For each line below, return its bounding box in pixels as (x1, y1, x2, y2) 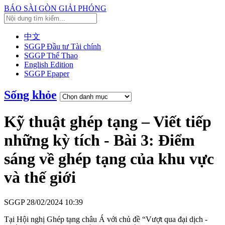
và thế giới (4, 168, 76, 187)
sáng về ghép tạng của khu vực (4, 150, 214, 168)
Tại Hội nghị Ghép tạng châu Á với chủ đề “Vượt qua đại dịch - (4, 214, 207, 223)
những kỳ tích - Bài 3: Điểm (4, 131, 195, 150)
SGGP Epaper (24, 69, 69, 78)
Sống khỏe (4, 88, 57, 101)
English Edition (24, 60, 73, 69)
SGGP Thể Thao (24, 51, 78, 60)
